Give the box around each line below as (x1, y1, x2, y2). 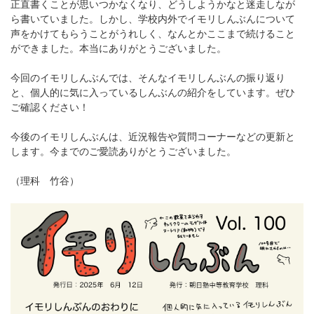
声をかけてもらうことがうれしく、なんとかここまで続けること (11, 28, 295, 39)
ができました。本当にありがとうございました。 (11, 43, 226, 54)
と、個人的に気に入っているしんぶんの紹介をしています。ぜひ (11, 87, 295, 98)
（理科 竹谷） (11, 175, 82, 186)
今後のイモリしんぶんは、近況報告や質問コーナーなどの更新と (11, 131, 295, 142)
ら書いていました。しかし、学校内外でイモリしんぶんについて (11, 13, 295, 25)
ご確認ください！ (11, 102, 89, 113)
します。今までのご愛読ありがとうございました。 (11, 146, 236, 157)
